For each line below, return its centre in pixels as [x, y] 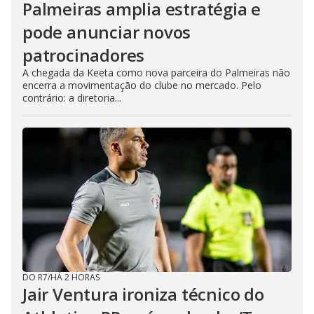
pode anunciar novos [107, 32]
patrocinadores [84, 55]
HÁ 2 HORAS [75, 277]
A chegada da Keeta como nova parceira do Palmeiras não [156, 73]
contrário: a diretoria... [72, 98]
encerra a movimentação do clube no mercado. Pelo [142, 85]
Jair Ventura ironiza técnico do [143, 294]
